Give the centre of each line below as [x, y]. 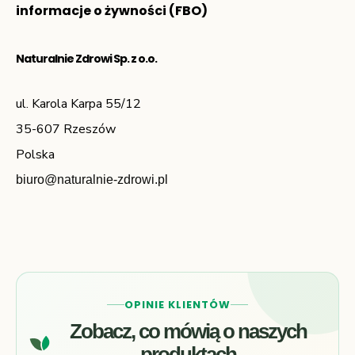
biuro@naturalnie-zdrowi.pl [92, 180]
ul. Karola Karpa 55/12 [78, 104]
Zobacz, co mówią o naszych [188, 331]
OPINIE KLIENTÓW [177, 304]
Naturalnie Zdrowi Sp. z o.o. [86, 59]
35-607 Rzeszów [66, 130]
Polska [35, 155]
